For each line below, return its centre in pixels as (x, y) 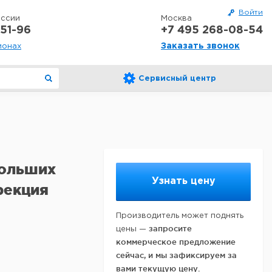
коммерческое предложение (176, 242)
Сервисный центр (177, 79)
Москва (176, 19)
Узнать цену (183, 181)
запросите (170, 228)
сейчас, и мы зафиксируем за (176, 255)
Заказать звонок (200, 46)
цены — (132, 229)
